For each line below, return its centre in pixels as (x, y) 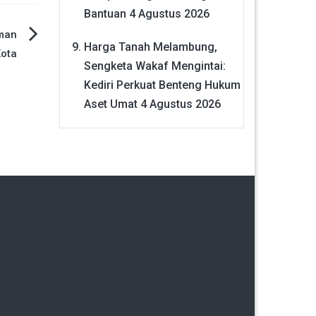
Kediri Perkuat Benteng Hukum (162, 85)
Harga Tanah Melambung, (150, 47)
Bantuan (105, 13)
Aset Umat (110, 104)
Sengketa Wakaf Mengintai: (154, 66)
